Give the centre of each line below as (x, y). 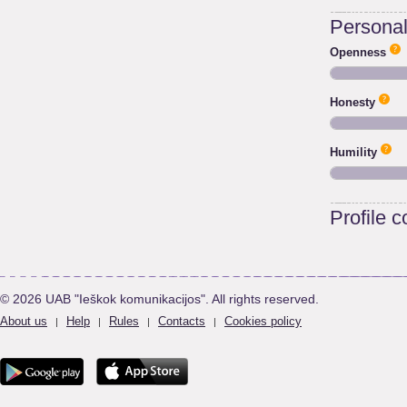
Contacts (182, 321)
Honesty (352, 102)
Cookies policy (263, 321)
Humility (353, 152)
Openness (358, 52)
